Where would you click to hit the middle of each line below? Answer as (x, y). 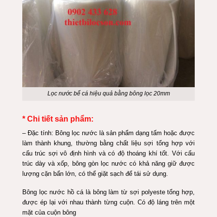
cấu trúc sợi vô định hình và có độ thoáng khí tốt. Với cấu (108, 153)
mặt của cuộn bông (49, 212)
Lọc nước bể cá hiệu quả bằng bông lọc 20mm (108, 94)
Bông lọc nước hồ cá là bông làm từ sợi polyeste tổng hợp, (108, 192)
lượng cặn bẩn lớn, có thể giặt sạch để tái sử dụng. (95, 173)
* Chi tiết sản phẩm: (58, 119)
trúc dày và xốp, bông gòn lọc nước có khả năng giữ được (108, 163)
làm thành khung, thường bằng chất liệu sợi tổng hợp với (108, 143)
